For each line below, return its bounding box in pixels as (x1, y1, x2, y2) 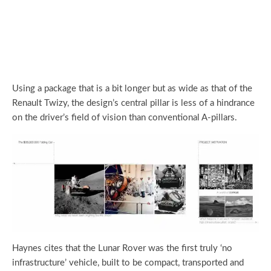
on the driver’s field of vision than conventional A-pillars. (12, 113, 237, 123)
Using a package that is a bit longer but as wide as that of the (12, 84, 252, 94)
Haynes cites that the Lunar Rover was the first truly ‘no (12, 244, 232, 253)
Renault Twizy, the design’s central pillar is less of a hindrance (12, 99, 255, 108)
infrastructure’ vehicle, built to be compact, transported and (12, 258, 244, 268)
